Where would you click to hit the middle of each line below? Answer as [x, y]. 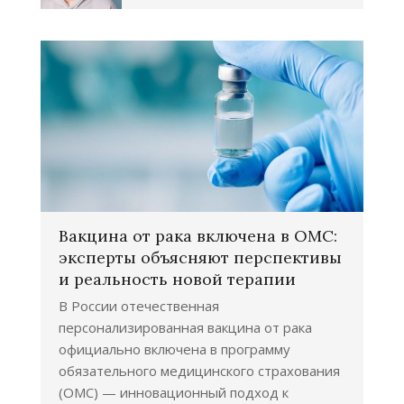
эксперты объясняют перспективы [200, 258]
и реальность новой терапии [177, 280]
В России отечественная [139, 306]
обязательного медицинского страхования [199, 371]
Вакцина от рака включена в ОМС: [198, 236]
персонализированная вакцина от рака [185, 328]
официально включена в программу [174, 349]
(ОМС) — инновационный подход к [174, 393]
